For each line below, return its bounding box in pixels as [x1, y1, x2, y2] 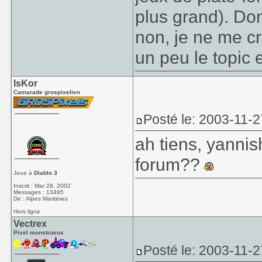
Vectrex [13, 219, 47, 229]
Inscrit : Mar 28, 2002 [13, 182, 71, 189]
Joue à [13, 170, 35, 176]
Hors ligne [13, 208, 41, 215]
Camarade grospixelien [13, 89, 81, 95]
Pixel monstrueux [13, 229, 64, 236]
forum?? [135, 154, 205, 174]
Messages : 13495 [13, 189, 64, 195]
